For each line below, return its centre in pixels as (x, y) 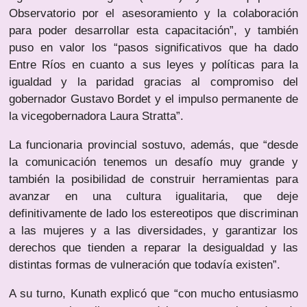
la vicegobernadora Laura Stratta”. (96, 116)
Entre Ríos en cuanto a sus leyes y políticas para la (153, 65)
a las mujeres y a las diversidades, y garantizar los (153, 231)
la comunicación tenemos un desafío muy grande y (153, 162)
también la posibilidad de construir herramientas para (153, 180)
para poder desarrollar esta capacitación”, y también (153, 31)
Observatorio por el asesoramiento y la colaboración (153, 14)
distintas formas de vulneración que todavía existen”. (144, 265)
